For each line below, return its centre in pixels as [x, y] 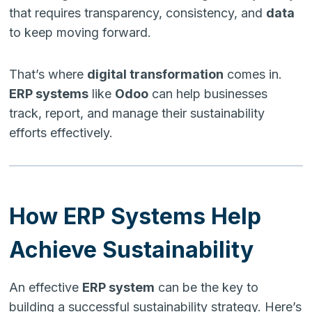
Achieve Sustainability [132, 249]
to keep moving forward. [80, 32]
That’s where [48, 74]
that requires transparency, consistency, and [138, 13]
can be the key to [207, 287]
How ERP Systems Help [135, 216]
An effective [46, 287]
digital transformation [156, 74]
